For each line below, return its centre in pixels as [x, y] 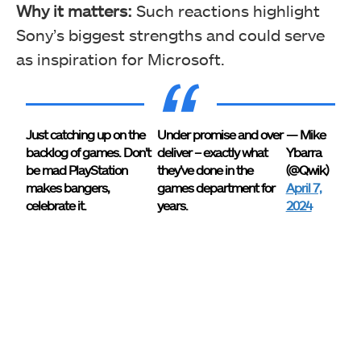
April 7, [303, 188]
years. [172, 205]
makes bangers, [68, 188]
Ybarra [303, 152]
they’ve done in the [205, 170]
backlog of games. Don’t [89, 152]
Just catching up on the [86, 135]
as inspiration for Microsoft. [120, 59]
